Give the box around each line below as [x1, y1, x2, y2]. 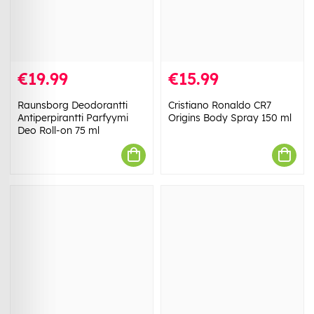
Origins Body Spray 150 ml [168, 111, 292, 124]
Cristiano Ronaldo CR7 [168, 98, 271, 111]
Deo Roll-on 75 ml [18, 123, 100, 137]
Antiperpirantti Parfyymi [18, 111, 128, 124]
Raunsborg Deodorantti [18, 98, 128, 111]
